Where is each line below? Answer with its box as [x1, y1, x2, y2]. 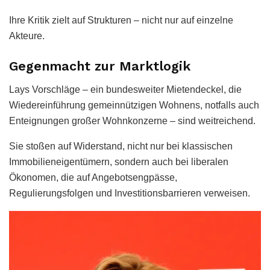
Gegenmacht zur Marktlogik [9, 58, 190, 74]
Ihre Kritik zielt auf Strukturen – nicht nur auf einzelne [9, 15, 233, 26]
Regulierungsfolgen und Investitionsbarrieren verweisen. [9, 187, 250, 198]
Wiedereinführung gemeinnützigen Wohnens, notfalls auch [9, 99, 259, 110]
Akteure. [9, 31, 45, 42]
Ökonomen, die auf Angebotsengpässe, [9, 172, 177, 183]
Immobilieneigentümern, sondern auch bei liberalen [9, 156, 228, 167]
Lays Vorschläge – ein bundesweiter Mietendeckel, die [9, 84, 242, 95]
